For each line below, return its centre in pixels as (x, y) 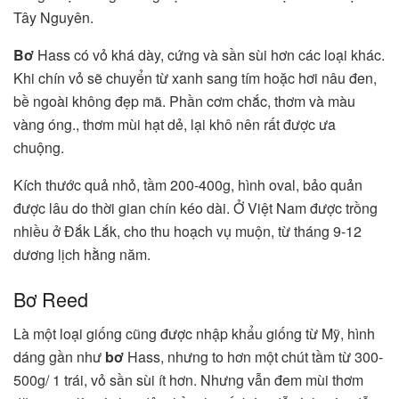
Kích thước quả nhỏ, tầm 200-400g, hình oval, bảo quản (188, 185)
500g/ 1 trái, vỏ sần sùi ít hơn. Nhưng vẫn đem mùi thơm (188, 379)
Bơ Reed (51, 298)
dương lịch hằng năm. (82, 255)
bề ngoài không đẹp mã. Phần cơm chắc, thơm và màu (184, 102)
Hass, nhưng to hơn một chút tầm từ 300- (253, 356)
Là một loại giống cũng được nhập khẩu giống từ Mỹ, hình (194, 333)
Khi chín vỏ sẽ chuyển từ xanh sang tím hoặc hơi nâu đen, (195, 78)
